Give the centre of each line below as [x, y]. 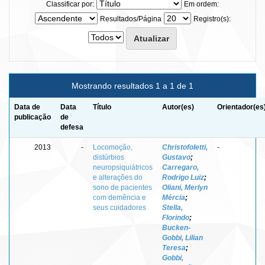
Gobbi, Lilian [182, 237]
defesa [72, 127]
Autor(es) [178, 107]
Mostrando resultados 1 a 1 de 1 [132, 85]
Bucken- [176, 227]
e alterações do [118, 177]
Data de [27, 107]
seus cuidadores [119, 207]
